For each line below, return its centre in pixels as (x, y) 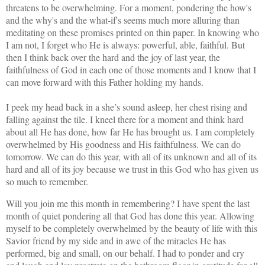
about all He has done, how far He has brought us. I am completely (130, 131)
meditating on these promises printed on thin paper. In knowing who (132, 32)
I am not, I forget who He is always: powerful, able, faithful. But (125, 44)
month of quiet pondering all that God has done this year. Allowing (130, 215)
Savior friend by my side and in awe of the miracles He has (116, 240)
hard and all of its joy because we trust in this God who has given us (132, 169)
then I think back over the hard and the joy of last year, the (113, 57)
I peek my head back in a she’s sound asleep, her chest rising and (127, 106)
